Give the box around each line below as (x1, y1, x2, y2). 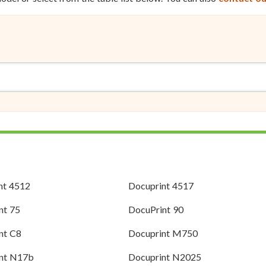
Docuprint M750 (128, 227, 198, 239)
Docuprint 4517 (128, 180, 194, 192)
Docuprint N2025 (128, 251, 201, 263)
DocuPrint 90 (128, 204, 183, 216)
